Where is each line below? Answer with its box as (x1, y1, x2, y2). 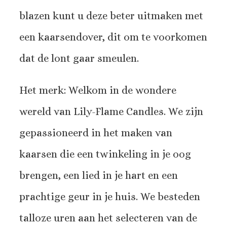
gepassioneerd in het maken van (19, 127, 172, 139)
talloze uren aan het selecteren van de (19, 212, 197, 224)
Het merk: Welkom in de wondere (19, 84, 176, 97)
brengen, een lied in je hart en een (19, 169, 178, 182)
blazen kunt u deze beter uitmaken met (19, 10, 203, 22)
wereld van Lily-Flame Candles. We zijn (19, 105, 203, 118)
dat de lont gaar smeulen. (19, 52, 139, 65)
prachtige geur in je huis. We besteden (19, 191, 200, 203)
